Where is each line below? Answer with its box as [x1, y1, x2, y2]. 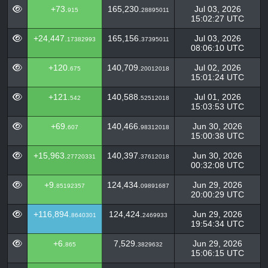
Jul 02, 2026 [194, 63, 241, 72]
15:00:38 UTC [191, 131, 244, 141]
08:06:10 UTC [191, 43, 244, 53]
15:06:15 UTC [191, 248, 244, 258]
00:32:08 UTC [191, 160, 244, 170]
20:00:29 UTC [191, 190, 244, 199]
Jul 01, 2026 [194, 92, 241, 102]
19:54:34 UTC [191, 219, 244, 229]
